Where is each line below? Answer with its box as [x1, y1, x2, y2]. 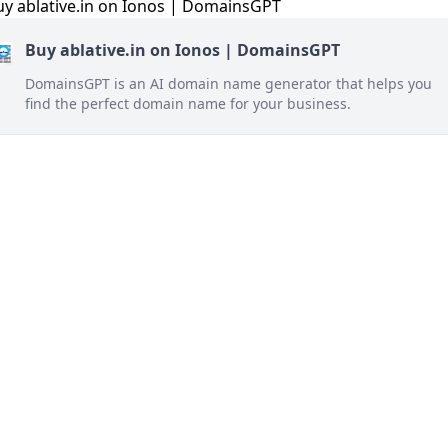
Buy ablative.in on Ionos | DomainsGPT [25, 39, 340, 61]
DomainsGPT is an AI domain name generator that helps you [25, 74, 432, 93]
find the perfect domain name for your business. [25, 94, 351, 113]
